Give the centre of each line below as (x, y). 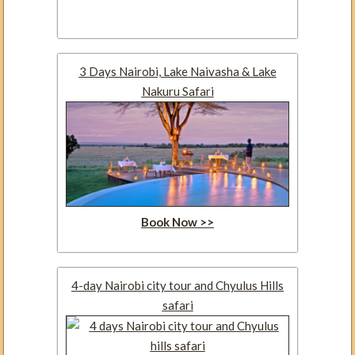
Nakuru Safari (177, 91)
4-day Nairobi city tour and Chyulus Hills (177, 285)
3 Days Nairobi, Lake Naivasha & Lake (177, 71)
